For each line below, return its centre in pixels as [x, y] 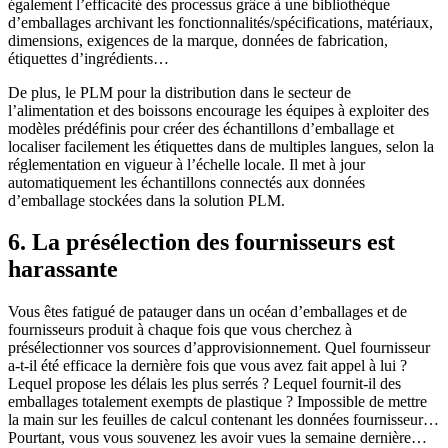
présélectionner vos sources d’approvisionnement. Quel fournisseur [219, 348]
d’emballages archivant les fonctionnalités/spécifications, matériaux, [220, 22]
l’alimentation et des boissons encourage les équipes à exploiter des [218, 110]
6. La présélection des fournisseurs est [201, 242]
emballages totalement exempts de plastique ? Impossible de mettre [217, 402]
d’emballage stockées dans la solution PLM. [146, 200]
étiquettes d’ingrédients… [88, 58]
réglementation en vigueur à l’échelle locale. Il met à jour [186, 164]
